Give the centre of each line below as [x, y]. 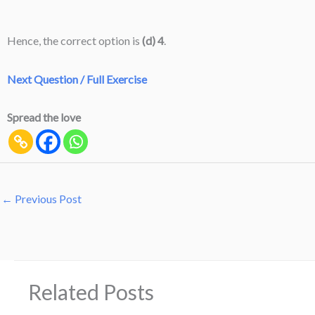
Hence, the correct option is [75, 41]
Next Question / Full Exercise [77, 79]
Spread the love [44, 117]
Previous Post [47, 199]
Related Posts [91, 291]
